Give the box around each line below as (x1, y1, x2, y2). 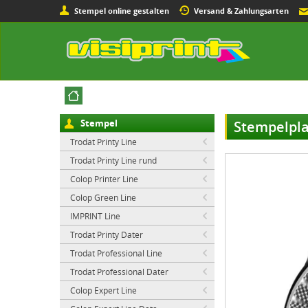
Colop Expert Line (70, 285, 137, 296)
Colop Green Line (70, 192, 136, 203)
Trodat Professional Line (70, 247, 162, 258)
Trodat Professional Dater (70, 266, 168, 277)
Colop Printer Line (70, 173, 138, 184)
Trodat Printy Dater (70, 229, 143, 240)
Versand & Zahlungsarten (194, 5, 289, 16)
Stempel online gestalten (74, 5, 169, 16)
